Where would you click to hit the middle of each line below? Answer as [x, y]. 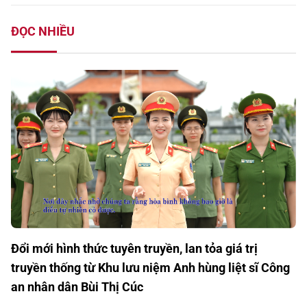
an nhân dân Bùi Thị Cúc [77, 287]
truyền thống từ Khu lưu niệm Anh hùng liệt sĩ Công [150, 268]
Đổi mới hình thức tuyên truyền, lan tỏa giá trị [134, 249]
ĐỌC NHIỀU [43, 31]
